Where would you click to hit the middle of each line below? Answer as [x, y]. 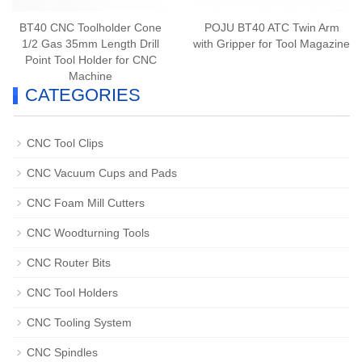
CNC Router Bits [69, 262]
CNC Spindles [62, 352]
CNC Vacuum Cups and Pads [102, 173]
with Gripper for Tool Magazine [271, 43]
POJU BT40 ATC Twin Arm [271, 27]
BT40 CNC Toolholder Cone [90, 27]
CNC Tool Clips [65, 143]
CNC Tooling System [79, 322]
